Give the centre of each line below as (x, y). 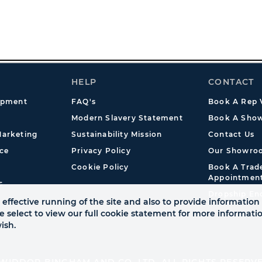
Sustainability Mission (117, 134)
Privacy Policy (101, 151)
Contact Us (231, 134)
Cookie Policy (100, 167)
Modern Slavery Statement (127, 118)
